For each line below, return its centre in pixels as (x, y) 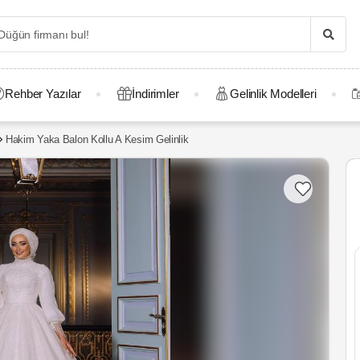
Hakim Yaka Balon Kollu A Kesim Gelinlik (97, 139)
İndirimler (155, 94)
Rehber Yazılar (43, 94)
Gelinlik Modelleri (273, 94)
